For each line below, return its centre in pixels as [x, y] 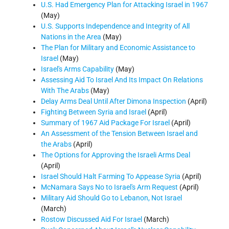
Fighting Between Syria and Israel [94, 112]
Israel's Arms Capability [77, 69]
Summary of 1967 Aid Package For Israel [105, 122]
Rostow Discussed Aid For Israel [91, 219]
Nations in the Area [71, 37]
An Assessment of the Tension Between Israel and [119, 133]
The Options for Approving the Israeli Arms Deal [116, 155]
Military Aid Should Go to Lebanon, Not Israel [111, 198]
